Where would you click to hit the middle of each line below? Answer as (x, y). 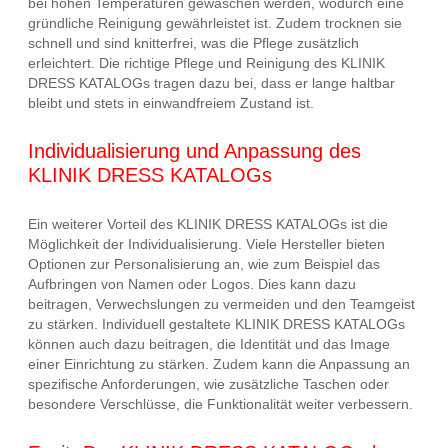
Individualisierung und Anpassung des (194, 151)
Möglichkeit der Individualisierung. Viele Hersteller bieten (206, 244)
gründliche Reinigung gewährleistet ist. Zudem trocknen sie (215, 22)
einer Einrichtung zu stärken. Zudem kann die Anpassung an (219, 364)
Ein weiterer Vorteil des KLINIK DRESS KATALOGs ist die (208, 224)
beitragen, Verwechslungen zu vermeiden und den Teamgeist (221, 304)
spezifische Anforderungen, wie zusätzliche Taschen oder (208, 384)
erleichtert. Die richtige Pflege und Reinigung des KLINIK (206, 62)
